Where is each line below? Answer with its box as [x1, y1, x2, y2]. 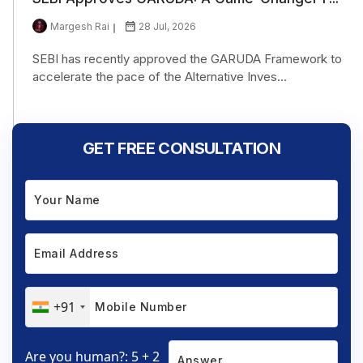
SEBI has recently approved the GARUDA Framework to [32, 50, 342, 66]
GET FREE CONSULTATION [82, 138, 281, 158]
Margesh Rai [50, 19, 109, 32]
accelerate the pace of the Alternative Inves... [32, 68, 287, 84]
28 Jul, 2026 [139, 19, 196, 32]
